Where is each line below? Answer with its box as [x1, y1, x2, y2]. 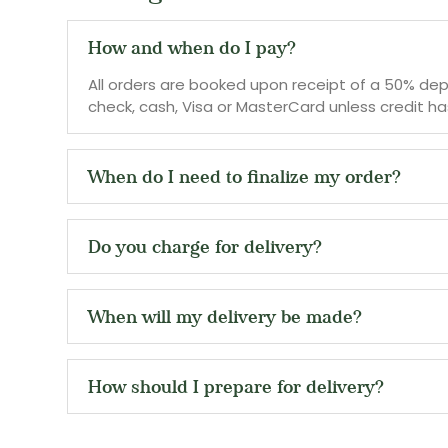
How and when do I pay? [88, 36, 296, 60]
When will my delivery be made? [88, 305, 362, 329]
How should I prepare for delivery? [88, 375, 384, 399]
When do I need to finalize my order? [88, 165, 401, 189]
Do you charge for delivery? [88, 235, 322, 259]
